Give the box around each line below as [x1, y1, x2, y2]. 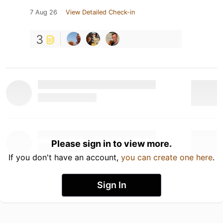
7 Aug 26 [30, 8, 57, 16]
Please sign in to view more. [51, 138, 172, 149]
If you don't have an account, [8, 152, 121, 162]
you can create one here [121, 152, 213, 162]
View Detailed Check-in [66, 8, 135, 16]
